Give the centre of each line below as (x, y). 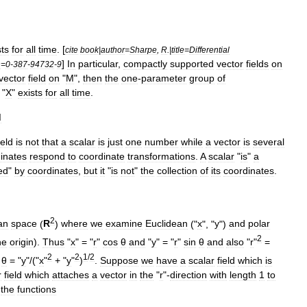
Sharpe (143, 49)
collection (177, 170)
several (269, 142)
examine (124, 224)
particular (98, 63)
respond (47, 156)
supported (192, 63)
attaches (71, 274)
